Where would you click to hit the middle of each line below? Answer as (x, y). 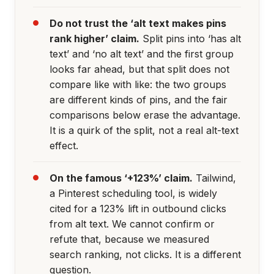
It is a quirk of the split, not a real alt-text (144, 130)
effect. (64, 145)
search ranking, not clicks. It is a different (145, 254)
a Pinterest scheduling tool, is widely (133, 193)
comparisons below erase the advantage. (145, 115)
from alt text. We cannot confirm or (132, 224)
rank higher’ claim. (94, 38)
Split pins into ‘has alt (190, 38)
